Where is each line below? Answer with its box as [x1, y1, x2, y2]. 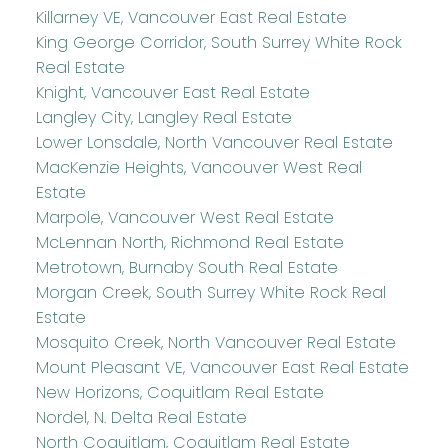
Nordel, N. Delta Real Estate [35, 405, 247, 429]
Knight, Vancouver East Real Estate [35, 80, 310, 104]
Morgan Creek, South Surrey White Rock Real [35, 280, 386, 304]
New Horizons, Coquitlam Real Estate [35, 380, 324, 404]
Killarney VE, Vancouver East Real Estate [35, 5, 347, 29]
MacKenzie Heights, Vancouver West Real [35, 155, 362, 179]
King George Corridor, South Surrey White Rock [35, 30, 402, 54]
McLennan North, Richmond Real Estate [35, 230, 344, 254]
